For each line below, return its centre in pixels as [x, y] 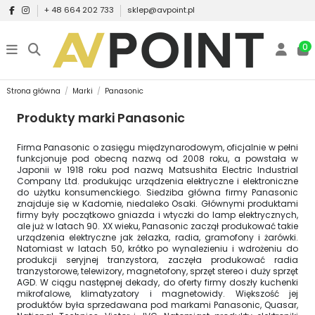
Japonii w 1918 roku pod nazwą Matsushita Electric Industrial [157, 169]
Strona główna [33, 91]
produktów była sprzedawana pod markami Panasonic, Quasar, [157, 304]
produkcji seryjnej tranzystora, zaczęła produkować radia [157, 259]
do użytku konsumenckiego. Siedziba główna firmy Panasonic [157, 192]
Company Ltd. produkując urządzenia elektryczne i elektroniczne [157, 181]
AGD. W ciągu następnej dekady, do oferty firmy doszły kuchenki [157, 282]
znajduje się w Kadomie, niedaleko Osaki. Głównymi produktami [157, 203]
